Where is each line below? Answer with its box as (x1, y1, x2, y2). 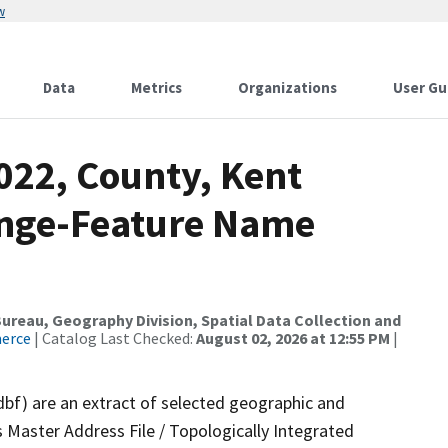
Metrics (131, 78, 182, 97)
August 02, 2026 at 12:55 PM (196, 328, 390, 348)
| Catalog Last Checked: (31, 328, 196, 348)
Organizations (238, 78, 337, 97)
